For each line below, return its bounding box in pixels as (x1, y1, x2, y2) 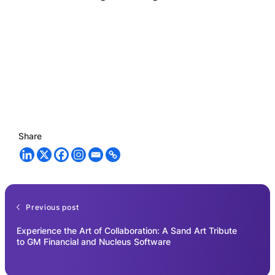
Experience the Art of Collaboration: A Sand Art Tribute (17, 225, 237, 236)
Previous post (26, 202, 79, 212)
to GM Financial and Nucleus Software (17, 236, 171, 247)
